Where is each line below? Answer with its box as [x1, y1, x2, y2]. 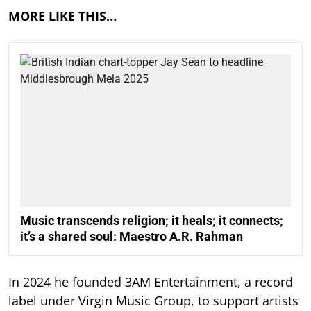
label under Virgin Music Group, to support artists [8, 292, 299, 309]
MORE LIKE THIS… [8, 8, 117, 25]
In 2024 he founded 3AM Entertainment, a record [8, 273, 293, 290]
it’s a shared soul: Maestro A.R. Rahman [20, 228, 243, 244]
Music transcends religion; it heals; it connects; [20, 212, 283, 228]
